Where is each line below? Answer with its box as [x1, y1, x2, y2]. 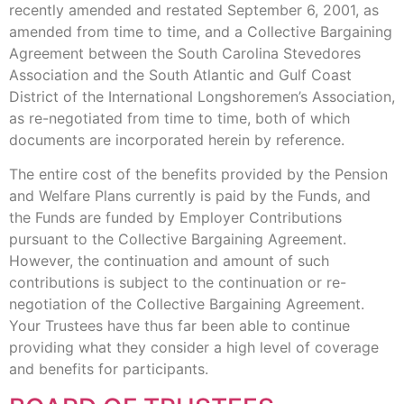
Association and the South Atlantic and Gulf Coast [9, 65, 352, 84]
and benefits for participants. [9, 360, 208, 379]
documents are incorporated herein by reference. [9, 130, 344, 149]
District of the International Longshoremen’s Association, [9, 87, 395, 106]
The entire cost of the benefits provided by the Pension [9, 165, 388, 184]
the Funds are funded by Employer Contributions [9, 208, 342, 227]
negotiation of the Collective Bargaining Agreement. [9, 295, 364, 314]
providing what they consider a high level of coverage [9, 338, 379, 357]
